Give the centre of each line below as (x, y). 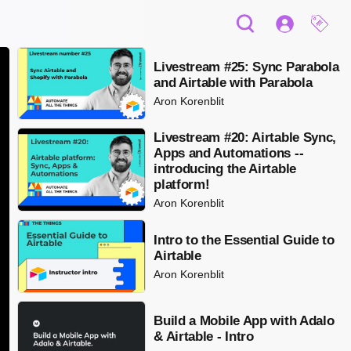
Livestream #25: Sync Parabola (246, 67)
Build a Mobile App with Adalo (244, 321)
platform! (182, 185)
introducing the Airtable (225, 169)
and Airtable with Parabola (233, 83)
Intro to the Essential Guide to (244, 240)
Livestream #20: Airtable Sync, (245, 138)
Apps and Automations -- (229, 154)
